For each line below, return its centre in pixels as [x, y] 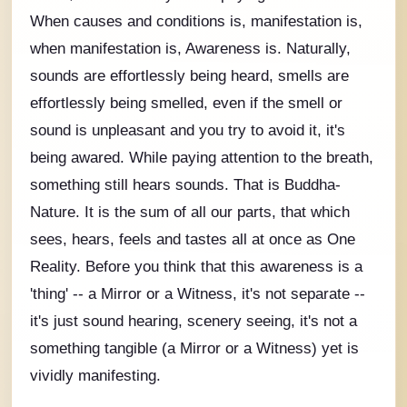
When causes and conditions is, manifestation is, [196, 20]
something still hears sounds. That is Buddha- [185, 184]
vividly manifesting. [95, 375]
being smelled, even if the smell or [226, 102]
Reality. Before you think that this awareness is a [196, 266]
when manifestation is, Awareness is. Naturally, [190, 48]
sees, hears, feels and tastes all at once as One [193, 238]
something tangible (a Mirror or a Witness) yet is [194, 347]
